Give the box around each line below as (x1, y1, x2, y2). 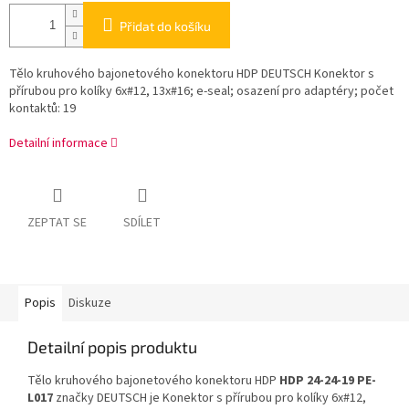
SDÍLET (123, 214, 161, 233)
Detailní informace (9, 134, 108, 153)
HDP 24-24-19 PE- (279, 372, 376, 391)
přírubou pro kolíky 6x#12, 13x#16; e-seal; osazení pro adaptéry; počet (9, 82, 393, 101)
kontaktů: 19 (9, 100, 76, 119)
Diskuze (68, 294, 111, 313)
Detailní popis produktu (27, 337, 197, 358)
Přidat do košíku (120, 18, 211, 35)
